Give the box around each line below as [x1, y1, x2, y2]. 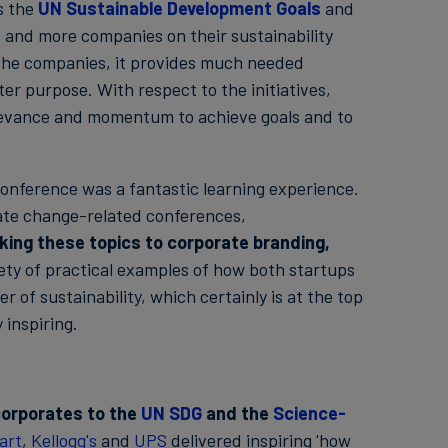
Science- [272, 402, 346, 424]
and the [201, 402, 273, 424]
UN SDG [140, 402, 202, 424]
